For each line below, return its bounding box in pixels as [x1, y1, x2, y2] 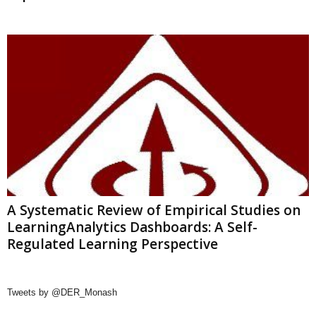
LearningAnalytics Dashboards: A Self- [7, 217, 257, 236]
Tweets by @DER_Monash [7, 286, 117, 298]
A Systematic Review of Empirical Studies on [7, 200, 300, 219]
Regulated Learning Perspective [7, 234, 218, 253]
